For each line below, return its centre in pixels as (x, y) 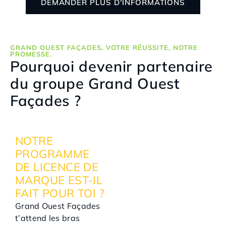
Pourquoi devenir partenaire (111, 66)
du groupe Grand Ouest (95, 83)
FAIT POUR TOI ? (60, 193)
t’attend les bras (48, 218)
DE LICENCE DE (57, 167)
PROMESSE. (31, 54)
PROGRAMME (52, 154)
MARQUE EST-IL (59, 180)
